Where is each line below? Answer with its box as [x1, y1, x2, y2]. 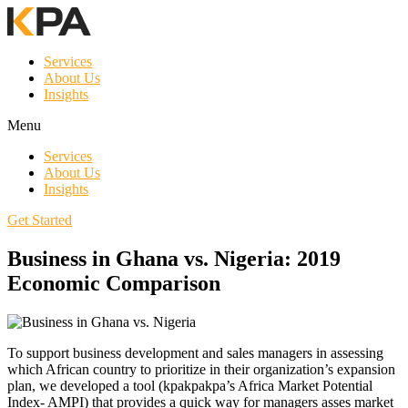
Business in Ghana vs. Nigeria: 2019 [7, 246, 341, 270]
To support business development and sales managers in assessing [7, 344, 383, 361]
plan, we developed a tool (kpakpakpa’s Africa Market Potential [7, 377, 372, 393]
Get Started [7, 212, 72, 228]
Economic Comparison [7, 270, 220, 295]
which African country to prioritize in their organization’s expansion [7, 361, 395, 377]
